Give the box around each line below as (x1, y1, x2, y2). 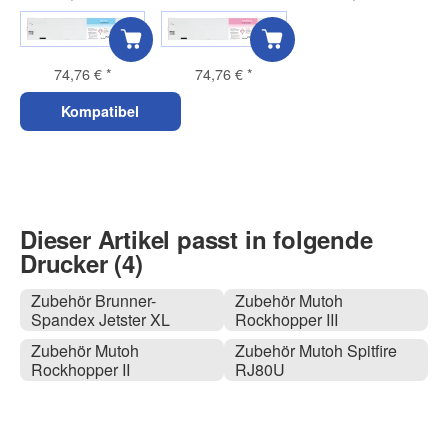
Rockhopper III (235, 308, 339, 332)
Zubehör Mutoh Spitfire (235, 339, 398, 363)
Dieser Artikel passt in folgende (20, 221, 373, 256)
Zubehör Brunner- (31, 289, 157, 313)
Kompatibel (61, 100, 140, 121)
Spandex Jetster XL (31, 308, 171, 332)
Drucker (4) (20, 245, 143, 280)
